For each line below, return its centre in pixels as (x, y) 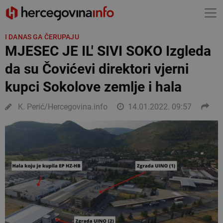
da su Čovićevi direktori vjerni (97, 69)
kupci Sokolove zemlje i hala (93, 87)
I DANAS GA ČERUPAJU (42, 37)
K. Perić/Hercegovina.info (62, 107)
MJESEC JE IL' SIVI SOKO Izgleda (108, 51)
